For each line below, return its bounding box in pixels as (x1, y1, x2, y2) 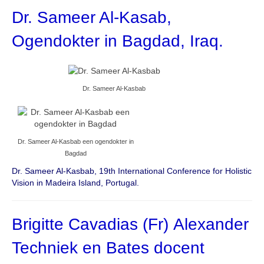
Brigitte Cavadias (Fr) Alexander (12, 215, 249, 234)
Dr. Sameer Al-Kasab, (12, 8, 171, 27)
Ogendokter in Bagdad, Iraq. (12, 32, 223, 51)
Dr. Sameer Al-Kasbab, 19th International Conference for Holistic (12, 166, 252, 176)
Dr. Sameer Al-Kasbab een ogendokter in (17, 138, 134, 146)
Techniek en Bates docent (12, 239, 204, 258)
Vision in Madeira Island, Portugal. (12, 178, 139, 188)
